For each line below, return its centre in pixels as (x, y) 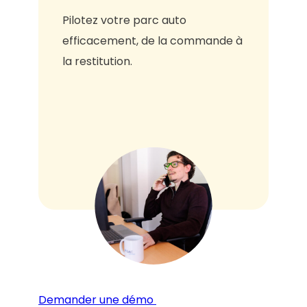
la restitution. (99, 61)
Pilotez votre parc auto (124, 20)
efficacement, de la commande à (152, 41)
